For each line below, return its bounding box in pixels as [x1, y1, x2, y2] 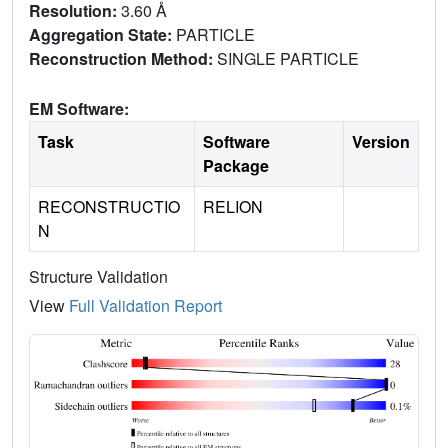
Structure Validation [29, 264, 168, 288]
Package [203, 153, 269, 177]
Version [352, 129, 410, 153]
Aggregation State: [29, 22, 176, 46]
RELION [203, 194, 263, 218]
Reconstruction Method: [29, 46, 217, 70]
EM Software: [29, 96, 129, 120]
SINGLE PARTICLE [217, 46, 363, 70]
